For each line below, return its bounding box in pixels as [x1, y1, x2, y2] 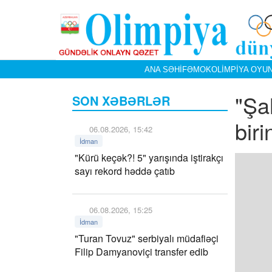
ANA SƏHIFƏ [144, 64, 193, 74]
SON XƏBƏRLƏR [72, 92, 170, 109]
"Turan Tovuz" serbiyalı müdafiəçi [75, 231, 219, 245]
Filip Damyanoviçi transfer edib [75, 245, 208, 259]
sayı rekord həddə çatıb [75, 164, 175, 178]
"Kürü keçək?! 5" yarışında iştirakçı [75, 151, 223, 165]
